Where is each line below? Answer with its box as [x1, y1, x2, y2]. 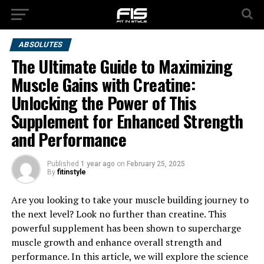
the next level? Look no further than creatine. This [11, 207, 226, 220]
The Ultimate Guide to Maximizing [11, 54, 233, 78]
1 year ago [80, 160, 115, 168]
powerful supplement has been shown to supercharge [11, 222, 241, 235]
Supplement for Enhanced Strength [11, 108, 243, 133]
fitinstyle [57, 168, 86, 176]
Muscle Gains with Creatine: [11, 72, 196, 97]
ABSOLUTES [17, 40, 64, 49]
